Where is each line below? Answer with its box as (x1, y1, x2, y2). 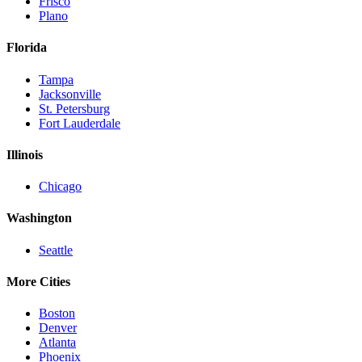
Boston (39, 306, 75, 321)
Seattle (39, 242, 73, 257)
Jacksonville (39, 86, 101, 101)
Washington (6, 211, 72, 225)
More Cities (6, 274, 70, 288)
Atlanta (39, 335, 76, 350)
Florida (6, 40, 47, 55)
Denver (39, 321, 77, 335)
